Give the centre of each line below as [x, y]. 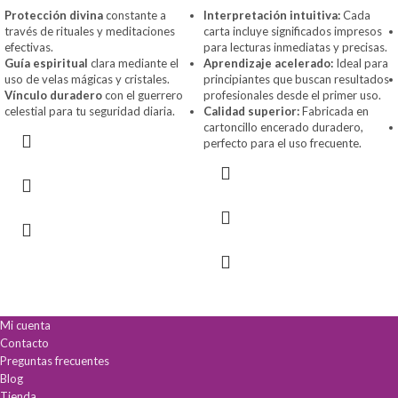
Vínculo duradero [53, 95]
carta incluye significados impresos [293, 31]
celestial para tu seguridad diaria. [90, 111]
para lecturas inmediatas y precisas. [295, 47]
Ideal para [361, 63]
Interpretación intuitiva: [272, 15]
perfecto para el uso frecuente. [283, 143]
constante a [135, 15]
